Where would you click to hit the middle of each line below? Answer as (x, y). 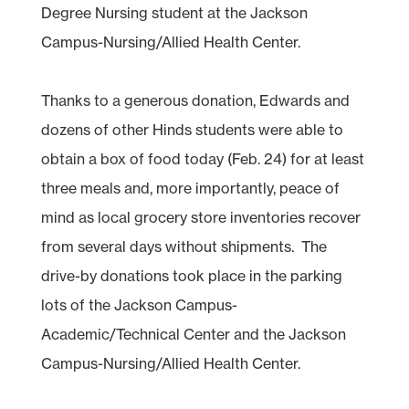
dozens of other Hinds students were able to (192, 129)
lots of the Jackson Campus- (139, 304)
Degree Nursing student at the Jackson (174, 12)
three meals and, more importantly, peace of (190, 188)
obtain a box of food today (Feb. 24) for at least (202, 158)
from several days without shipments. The (184, 246)
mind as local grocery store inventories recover (200, 217)
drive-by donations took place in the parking (191, 275)
